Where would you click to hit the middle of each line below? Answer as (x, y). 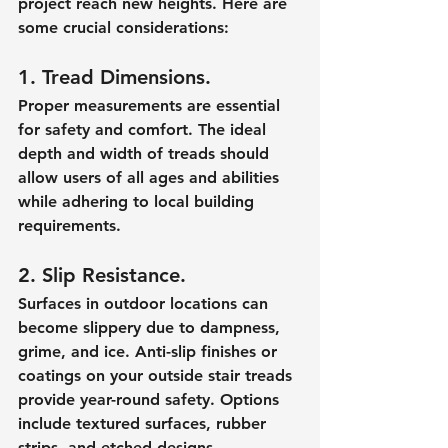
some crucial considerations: (123, 27)
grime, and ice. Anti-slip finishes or (150, 351)
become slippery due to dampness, (151, 327)
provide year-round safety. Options (151, 399)
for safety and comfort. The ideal (144, 129)
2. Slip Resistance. (102, 274)
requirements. (69, 225)
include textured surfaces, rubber (144, 423)
